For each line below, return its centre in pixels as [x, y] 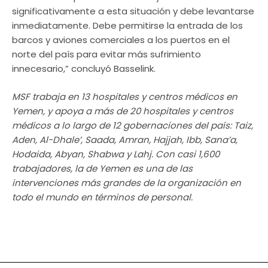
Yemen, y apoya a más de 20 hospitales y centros [123, 111]
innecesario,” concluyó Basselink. [84, 69]
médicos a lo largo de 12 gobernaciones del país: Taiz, [133, 125]
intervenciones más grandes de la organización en [127, 182]
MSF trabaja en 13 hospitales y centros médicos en [125, 96]
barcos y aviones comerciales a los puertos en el [121, 40]
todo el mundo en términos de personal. [102, 197]
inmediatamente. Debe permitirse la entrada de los [127, 26]
